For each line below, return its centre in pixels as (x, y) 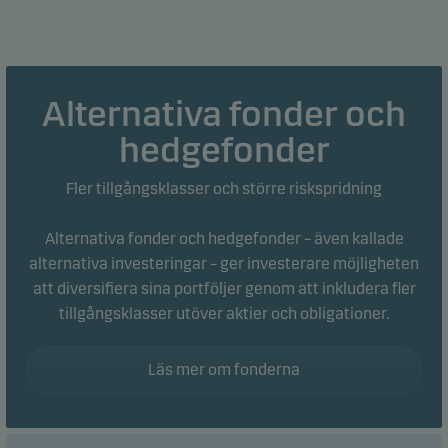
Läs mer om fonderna (224, 369)
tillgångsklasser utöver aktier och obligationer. (224, 313)
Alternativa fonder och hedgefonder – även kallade (224, 238)
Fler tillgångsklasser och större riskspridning (224, 188)
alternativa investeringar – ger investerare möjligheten (224, 263)
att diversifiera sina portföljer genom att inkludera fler (224, 288)
